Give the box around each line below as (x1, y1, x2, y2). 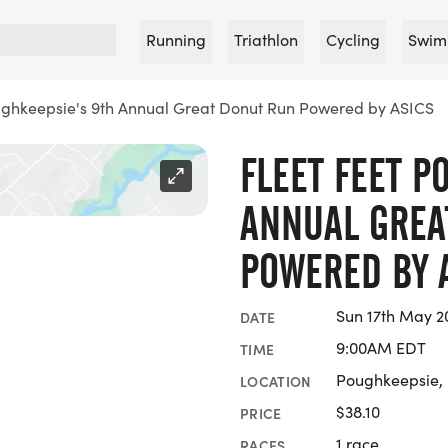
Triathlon (234, 29, 298, 50)
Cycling (326, 29, 380, 50)
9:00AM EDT (336, 337, 426, 358)
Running (146, 29, 206, 50)
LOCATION (240, 370, 312, 391)
